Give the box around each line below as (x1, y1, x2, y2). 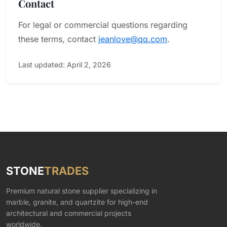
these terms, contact (18, 34, 98, 44)
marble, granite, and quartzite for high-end (6, 198, 148, 206)
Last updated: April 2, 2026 (18, 60, 111, 69)
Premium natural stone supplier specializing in (6, 186, 157, 195)
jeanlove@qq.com (98, 34, 167, 44)
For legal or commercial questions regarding (18, 20, 187, 30)
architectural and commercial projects (6, 209, 131, 217)
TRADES (44, 164, 89, 177)
